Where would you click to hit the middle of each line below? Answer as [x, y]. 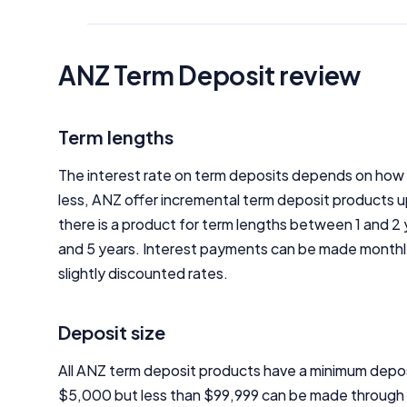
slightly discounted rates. [143, 273]
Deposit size [112, 332]
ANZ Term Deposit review [209, 75]
